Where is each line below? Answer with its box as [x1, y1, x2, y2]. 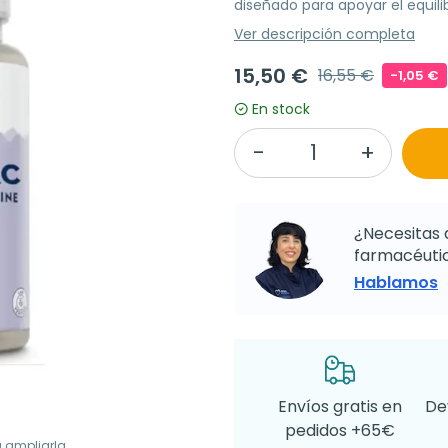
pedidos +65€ [284, 418, 395, 442]
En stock [252, 98, 310, 119]
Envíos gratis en [277, 394, 402, 418]
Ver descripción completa [234, 23, 415, 44]
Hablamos [354, 270, 438, 294]
